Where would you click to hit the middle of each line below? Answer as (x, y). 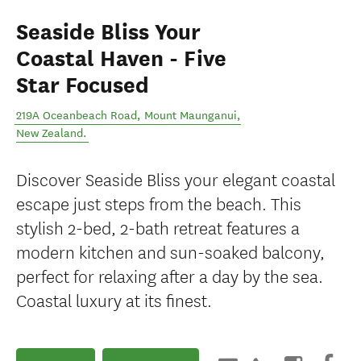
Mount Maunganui (191, 116)
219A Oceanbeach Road (77, 116)
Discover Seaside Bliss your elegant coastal (176, 178)
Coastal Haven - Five (121, 59)
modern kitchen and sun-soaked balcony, (170, 251)
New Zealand (50, 133)
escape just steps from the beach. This (159, 203)
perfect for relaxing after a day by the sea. (170, 275)
